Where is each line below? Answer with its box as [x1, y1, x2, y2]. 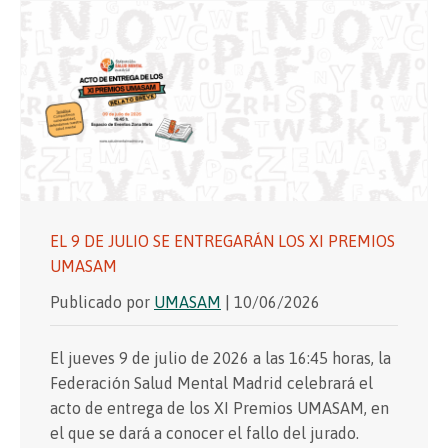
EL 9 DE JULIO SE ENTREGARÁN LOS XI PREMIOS [50, 232, 395, 251]
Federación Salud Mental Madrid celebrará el [50, 374, 373, 393]
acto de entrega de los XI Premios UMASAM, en [50, 399, 389, 418]
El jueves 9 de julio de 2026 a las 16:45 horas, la [50, 349, 391, 368]
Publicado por [50, 293, 154, 312]
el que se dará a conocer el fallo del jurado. [50, 424, 359, 443]
